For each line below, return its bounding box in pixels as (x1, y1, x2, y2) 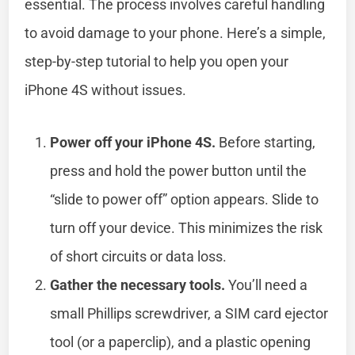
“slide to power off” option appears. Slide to (50, 190, 319, 208)
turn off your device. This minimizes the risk (50, 219, 323, 236)
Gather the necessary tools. (50, 276, 226, 293)
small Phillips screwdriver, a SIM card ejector (50, 304, 329, 322)
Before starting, (216, 133, 316, 151)
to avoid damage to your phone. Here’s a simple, (25, 24, 326, 41)
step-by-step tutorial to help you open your (25, 52, 289, 70)
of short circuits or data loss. (50, 247, 227, 265)
